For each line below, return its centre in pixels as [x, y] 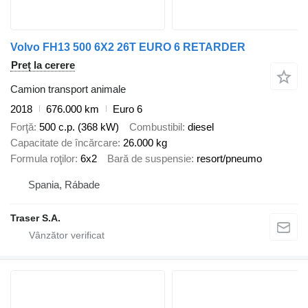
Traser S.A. [35, 218]
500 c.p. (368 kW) [79, 127]
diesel [201, 127]
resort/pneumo [229, 159]
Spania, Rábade [64, 184]
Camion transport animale [68, 89]
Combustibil [156, 127]
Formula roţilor [43, 159]
